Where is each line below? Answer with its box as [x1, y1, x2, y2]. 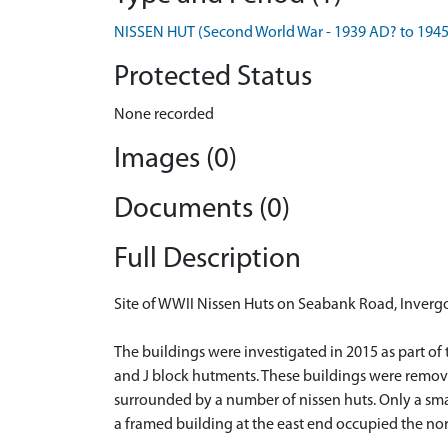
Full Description [114, 245, 301, 274]
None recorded [114, 107, 214, 123]
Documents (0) [114, 195, 290, 224]
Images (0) [114, 145, 237, 174]
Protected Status [114, 63, 312, 92]
